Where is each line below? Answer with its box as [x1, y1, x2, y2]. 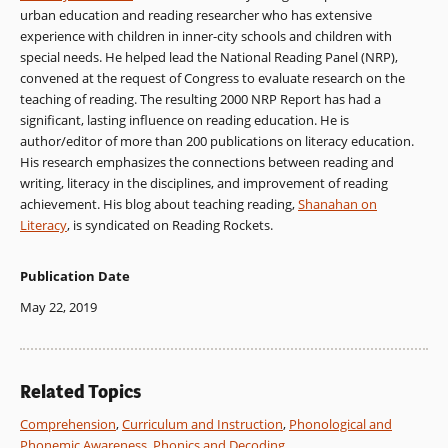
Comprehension [20, 415, 116, 434]
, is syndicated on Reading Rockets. [67, 216, 273, 235]
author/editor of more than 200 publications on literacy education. [20, 132, 414, 151]
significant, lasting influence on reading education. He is [20, 111, 349, 130]
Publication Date [20, 267, 130, 286]
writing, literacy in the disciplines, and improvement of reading [20, 174, 388, 193]
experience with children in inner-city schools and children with [20, 27, 392, 46]
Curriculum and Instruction [122, 415, 283, 434]
